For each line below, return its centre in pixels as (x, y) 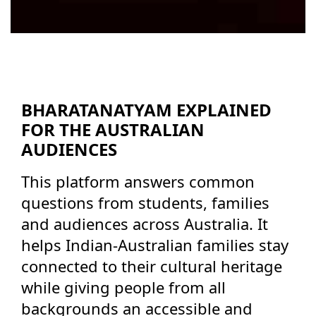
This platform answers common (138, 181)
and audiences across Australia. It (145, 224)
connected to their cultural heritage (152, 266)
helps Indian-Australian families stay (155, 245)
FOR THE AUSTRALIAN (113, 129)
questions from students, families (145, 202)
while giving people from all (123, 287)
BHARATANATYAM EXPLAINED (146, 110)
